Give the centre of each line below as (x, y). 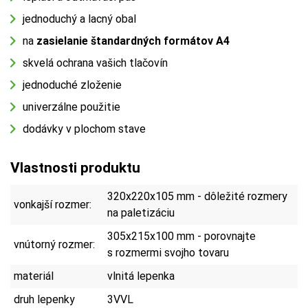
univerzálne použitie (71, 107)
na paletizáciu (141, 212)
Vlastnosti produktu (75, 167)
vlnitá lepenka (141, 276)
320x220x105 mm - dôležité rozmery (197, 196)
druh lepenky (44, 299)
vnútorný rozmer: (54, 244)
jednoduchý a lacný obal (79, 19)
